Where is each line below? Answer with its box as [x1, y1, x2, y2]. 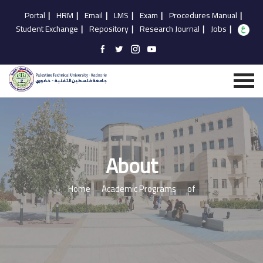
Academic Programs [101, 180, 176, 197]
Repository [89, 21, 129, 36]
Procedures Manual [168, 8, 237, 23]
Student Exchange [15, 21, 78, 36]
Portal [24, 8, 45, 23]
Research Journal [139, 21, 200, 36]
